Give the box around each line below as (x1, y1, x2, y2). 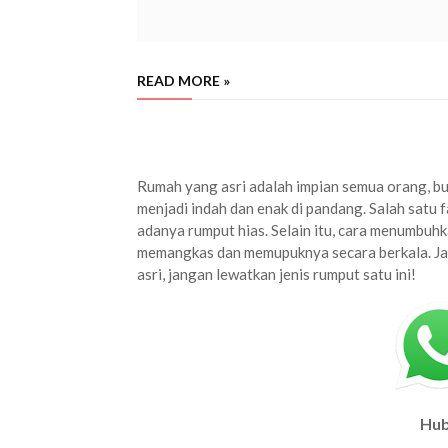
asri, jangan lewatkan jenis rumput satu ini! (137, 265, 416, 283)
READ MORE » (137, 72, 230, 89)
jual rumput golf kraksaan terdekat (137, 143, 281, 154)
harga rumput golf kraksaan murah (283, 143, 422, 154)
